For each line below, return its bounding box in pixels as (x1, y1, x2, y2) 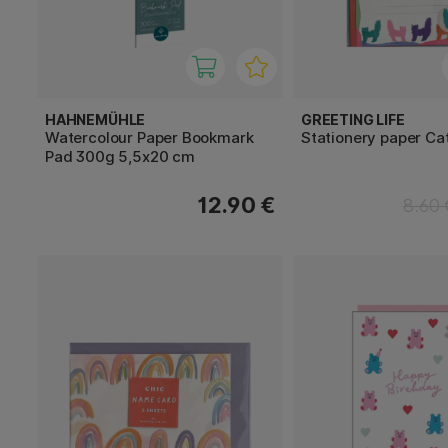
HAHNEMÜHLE (45, 110, 146, 128)
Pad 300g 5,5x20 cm (45, 146, 195, 166)
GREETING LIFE (301, 110, 405, 128)
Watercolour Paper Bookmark (45, 127, 254, 147)
